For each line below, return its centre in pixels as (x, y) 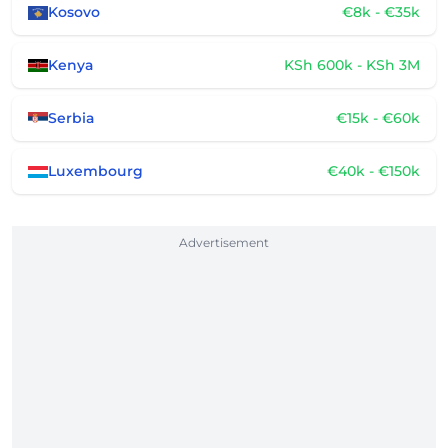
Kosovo (74, 12)
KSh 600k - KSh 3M (352, 65)
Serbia (71, 118)
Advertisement (224, 242)
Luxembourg (95, 171)
